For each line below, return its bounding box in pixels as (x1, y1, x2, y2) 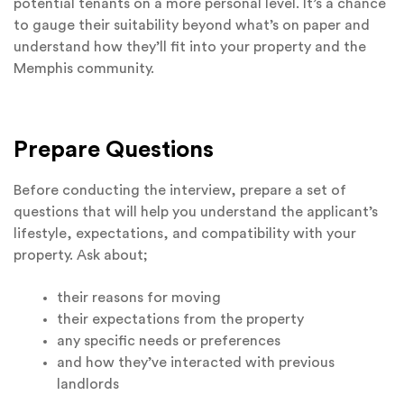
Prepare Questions (14, 138, 214, 162)
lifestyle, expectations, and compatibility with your (14, 226, 356, 242)
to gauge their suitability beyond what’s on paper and (14, 17, 370, 32)
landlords (57, 376, 119, 391)
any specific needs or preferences (57, 333, 280, 348)
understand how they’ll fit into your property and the (14, 39, 366, 54)
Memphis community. (14, 60, 154, 76)
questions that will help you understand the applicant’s (14, 205, 378, 220)
